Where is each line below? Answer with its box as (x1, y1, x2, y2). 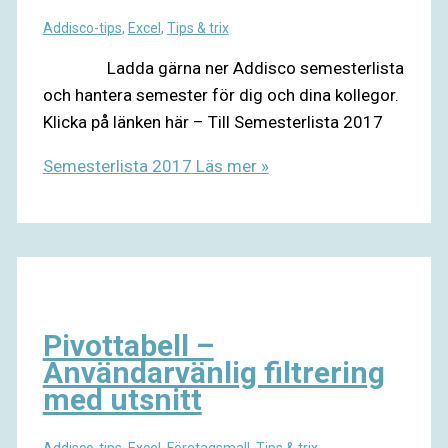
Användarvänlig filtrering (42, 355, 385, 391)
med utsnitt (42, 382, 202, 418)
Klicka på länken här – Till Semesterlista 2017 (42, 112, 383, 133)
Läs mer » (191, 156, 269, 177)
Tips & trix (166, 20, 229, 37)
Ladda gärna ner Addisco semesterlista (42, 58, 404, 79)
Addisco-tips (42, 20, 122, 37)
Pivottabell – (42, 328, 214, 364)
